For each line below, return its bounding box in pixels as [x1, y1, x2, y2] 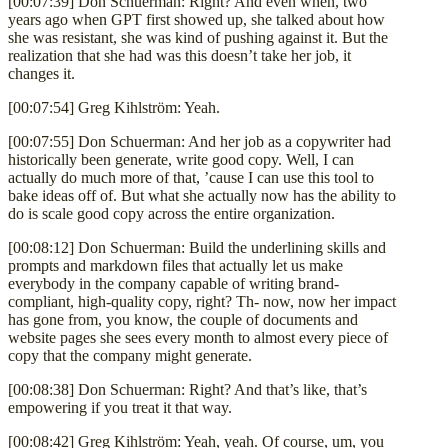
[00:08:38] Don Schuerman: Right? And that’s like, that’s [8, 380, 367, 398]
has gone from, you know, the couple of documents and [8, 310, 358, 328]
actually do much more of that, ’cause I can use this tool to [8, 168, 374, 186]
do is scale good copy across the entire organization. [8, 204, 335, 222]
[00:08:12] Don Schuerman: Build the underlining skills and [8, 238, 386, 256]
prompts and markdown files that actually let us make [8, 256, 343, 274]
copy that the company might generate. [8, 346, 252, 364]
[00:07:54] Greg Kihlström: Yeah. [8, 98, 220, 116]
